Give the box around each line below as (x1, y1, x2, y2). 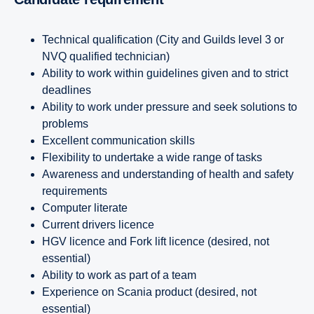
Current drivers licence (42, 218, 154, 231)
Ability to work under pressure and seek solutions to (42, 100, 297, 113)
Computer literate (42, 201, 128, 214)
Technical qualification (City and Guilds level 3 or (42, 33, 284, 46)
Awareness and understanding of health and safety (42, 168, 294, 180)
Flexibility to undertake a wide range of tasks (42, 151, 262, 163)
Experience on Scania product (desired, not (42, 285, 257, 298)
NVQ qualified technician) (42, 50, 170, 62)
